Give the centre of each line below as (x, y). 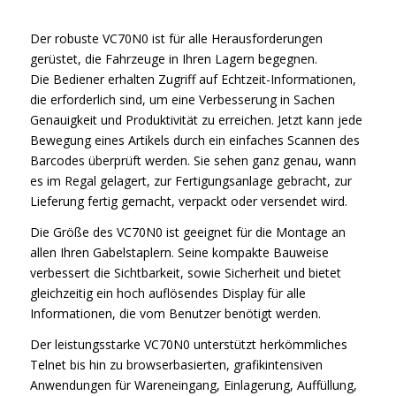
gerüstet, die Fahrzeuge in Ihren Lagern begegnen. (173, 58)
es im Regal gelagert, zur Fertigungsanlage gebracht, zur (190, 180)
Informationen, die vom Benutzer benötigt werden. (175, 313)
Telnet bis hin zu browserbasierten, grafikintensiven (176, 364)
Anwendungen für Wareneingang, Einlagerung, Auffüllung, (193, 385)
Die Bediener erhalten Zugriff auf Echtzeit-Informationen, (193, 79)
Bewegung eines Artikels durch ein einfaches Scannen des (194, 140)
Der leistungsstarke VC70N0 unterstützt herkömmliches (188, 344)
